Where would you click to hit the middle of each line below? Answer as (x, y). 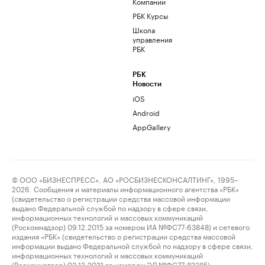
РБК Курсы (150, 15)
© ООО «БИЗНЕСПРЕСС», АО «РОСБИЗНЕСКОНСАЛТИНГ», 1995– (125, 179)
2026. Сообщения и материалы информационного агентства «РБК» (125, 188)
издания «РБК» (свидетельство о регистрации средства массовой (124, 236)
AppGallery (151, 126)
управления (152, 39)
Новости (147, 84)
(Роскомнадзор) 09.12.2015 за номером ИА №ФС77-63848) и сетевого (131, 226)
